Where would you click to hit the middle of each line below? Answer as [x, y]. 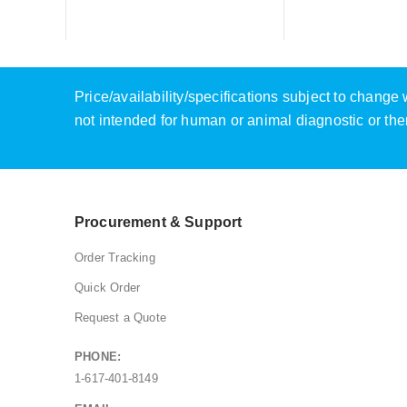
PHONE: [98, 357]
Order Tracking [115, 258]
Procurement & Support [159, 223]
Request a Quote [120, 318]
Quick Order [108, 288]
